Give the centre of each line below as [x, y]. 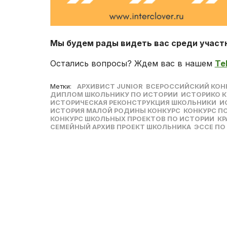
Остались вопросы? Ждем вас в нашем [132, 63]
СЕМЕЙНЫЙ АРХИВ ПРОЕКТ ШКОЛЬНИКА [120, 127]
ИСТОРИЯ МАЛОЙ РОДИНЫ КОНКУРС [115, 110]
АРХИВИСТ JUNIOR [110, 86]
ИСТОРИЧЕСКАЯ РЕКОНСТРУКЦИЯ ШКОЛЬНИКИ [133, 102]
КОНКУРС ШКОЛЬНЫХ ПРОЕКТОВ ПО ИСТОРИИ [132, 119]
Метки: [61, 86]
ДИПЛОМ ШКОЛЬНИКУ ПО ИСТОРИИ [114, 94]
